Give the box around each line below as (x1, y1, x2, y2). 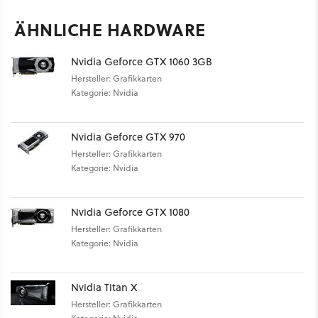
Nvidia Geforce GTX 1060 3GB (71, 54, 212, 70)
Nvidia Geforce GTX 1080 (71, 204, 190, 220)
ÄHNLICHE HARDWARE (14, 17, 206, 43)
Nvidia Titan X (71, 280, 137, 295)
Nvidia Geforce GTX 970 (71, 129, 185, 145)
